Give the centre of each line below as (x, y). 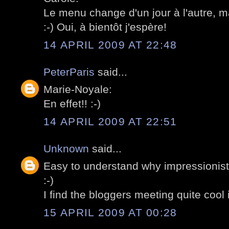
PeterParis (69, 72)
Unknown (66, 148)
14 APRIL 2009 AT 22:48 (110, 44)
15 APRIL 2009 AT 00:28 (110, 212)
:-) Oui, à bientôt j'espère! (105, 27)
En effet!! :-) (72, 104)
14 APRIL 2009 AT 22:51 (110, 121)
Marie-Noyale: (78, 89)
